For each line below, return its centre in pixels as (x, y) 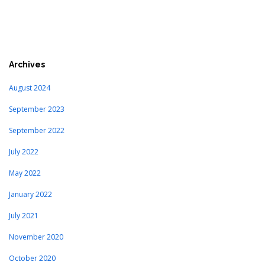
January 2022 (30, 195)
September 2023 (37, 109)
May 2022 (25, 173)
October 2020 (32, 258)
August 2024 (30, 88)
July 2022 (24, 152)
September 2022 (37, 131)
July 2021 (24, 216)
